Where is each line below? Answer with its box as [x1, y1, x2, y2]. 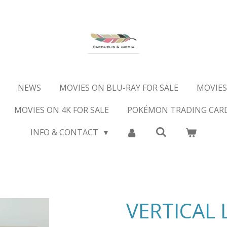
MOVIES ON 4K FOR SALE [14, 104, 109, 116]
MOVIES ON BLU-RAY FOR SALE [59, 82, 178, 93]
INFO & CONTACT [30, 127, 101, 138]
